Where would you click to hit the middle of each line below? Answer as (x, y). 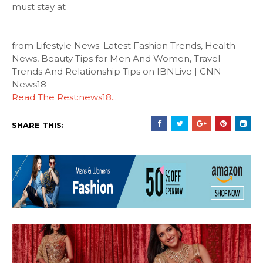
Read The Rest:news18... (64, 97)
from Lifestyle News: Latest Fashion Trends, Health (124, 45)
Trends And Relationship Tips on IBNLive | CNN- (118, 71)
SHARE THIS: (38, 125)
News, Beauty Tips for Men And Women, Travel (116, 58)
